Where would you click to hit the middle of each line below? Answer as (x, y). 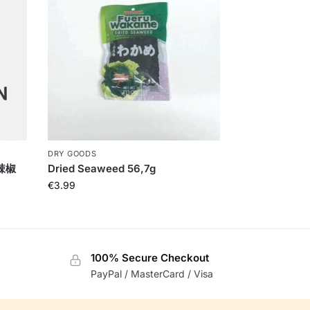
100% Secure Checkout (149, 258)
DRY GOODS (72, 154)
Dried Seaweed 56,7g (102, 169)
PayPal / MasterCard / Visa (152, 273)
